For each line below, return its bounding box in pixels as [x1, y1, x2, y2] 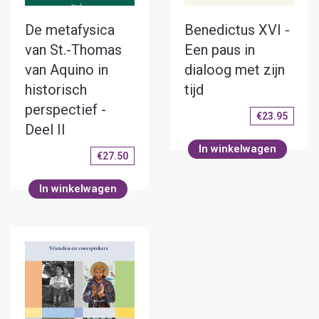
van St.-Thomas [25, 41, 122, 58]
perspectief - [25, 100, 106, 118]
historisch [25, 80, 87, 98]
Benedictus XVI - [184, 21, 290, 38]
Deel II [25, 120, 66, 138]
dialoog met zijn [184, 61, 285, 78]
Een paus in [184, 41, 255, 58]
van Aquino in [25, 61, 108, 78]
